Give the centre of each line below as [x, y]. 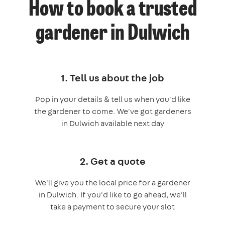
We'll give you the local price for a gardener [113, 183]
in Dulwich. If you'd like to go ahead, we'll [113, 195]
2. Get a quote [113, 161]
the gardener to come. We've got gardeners [113, 111]
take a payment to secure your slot [113, 207]
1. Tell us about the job [113, 78]
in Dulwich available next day [113, 124]
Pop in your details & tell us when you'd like [113, 99]
